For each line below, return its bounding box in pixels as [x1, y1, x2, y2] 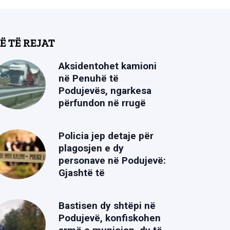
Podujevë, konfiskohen [59, 212, 161, 224]
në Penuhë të [59, 72, 119, 85]
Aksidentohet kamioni [59, 60, 157, 72]
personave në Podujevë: [59, 155, 166, 167]
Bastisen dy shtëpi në [59, 200, 156, 212]
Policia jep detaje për [59, 130, 154, 142]
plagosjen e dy [59, 142, 124, 155]
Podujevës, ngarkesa [59, 85, 152, 97]
